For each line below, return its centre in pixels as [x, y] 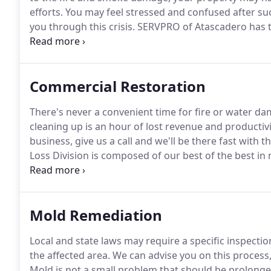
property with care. [73, 56]
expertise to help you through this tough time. [135, 41]
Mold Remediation [96, 215]
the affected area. [70, 255]
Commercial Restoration [118, 86]
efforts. [46, 12]
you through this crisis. [82, 27]
